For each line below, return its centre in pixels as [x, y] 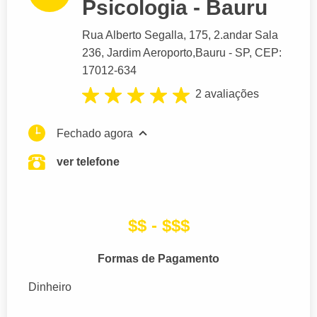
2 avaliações [227, 94]
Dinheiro [50, 287]
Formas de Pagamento [158, 258]
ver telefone [88, 161]
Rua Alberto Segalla [133, 35]
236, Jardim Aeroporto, [139, 53]
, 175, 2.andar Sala [231, 35]
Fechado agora [95, 133]
